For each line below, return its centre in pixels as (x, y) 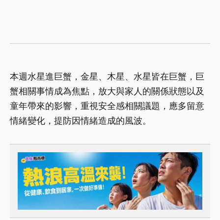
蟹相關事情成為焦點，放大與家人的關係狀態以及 (107, 91)
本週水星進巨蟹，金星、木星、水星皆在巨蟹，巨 (107, 76)
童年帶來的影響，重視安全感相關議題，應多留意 (107, 106)
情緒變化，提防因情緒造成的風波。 (81, 120)
